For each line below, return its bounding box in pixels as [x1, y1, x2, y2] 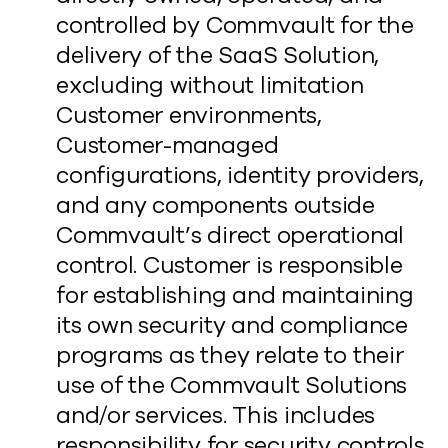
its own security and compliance [56, 310, 408, 341]
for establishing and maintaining [56, 280, 414, 311]
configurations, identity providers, [56, 160, 424, 191]
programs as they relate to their [56, 340, 404, 371]
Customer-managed [56, 130, 279, 161]
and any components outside [56, 190, 376, 221]
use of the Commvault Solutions [56, 370, 408, 401]
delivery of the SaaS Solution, [56, 40, 380, 71]
